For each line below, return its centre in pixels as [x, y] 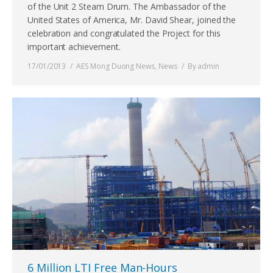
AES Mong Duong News [115, 66]
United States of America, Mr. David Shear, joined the [132, 19]
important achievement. [74, 46]
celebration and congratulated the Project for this [124, 33]
